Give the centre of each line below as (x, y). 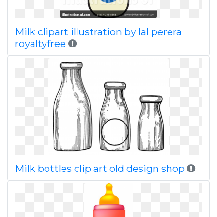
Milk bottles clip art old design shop (100, 169)
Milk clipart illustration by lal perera (98, 32)
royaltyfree (40, 44)
